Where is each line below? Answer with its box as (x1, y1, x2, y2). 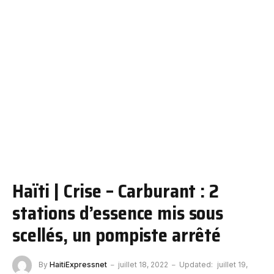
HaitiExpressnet (50, 260, 107, 270)
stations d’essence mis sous (12, 198, 223, 228)
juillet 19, (217, 260, 248, 270)
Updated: (179, 260, 213, 270)
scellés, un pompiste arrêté (12, 220, 221, 250)
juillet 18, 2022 (118, 260, 168, 270)
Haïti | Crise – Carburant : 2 (12, 176, 219, 206)
